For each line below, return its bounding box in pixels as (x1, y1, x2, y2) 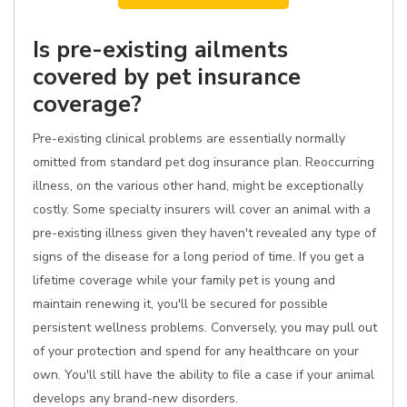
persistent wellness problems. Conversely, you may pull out (33, 319, 377, 336)
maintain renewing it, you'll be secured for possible (33, 295, 328, 313)
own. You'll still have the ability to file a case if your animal (33, 366, 374, 383)
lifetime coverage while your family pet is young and (33, 272, 335, 289)
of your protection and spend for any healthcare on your (33, 342, 359, 360)
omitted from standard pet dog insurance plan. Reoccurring (33, 154, 374, 171)
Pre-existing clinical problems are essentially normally (33, 130, 345, 147)
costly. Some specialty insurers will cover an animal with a (33, 201, 371, 218)
